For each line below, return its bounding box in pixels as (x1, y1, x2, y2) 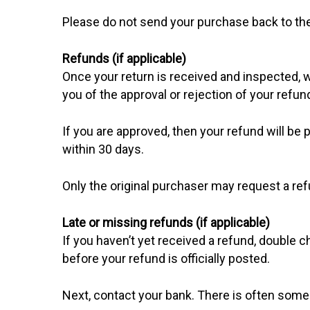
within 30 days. (62, 142, 145, 156)
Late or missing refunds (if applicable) (62, 215, 271, 230)
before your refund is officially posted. (62, 251, 271, 266)
